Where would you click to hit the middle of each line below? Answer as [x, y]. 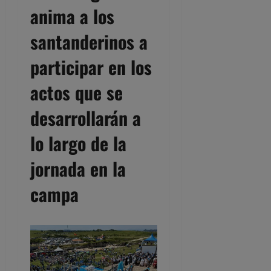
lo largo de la [78, 143]
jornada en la [78, 168]
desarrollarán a [86, 118]
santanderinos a [89, 41]
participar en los [91, 67]
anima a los [72, 16]
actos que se [77, 92]
